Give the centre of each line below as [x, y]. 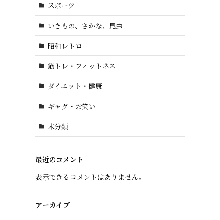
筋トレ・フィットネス [82, 66]
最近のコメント [59, 159]
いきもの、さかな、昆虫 [85, 25]
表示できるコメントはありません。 [91, 177]
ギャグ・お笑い [71, 106]
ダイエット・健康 [75, 86]
